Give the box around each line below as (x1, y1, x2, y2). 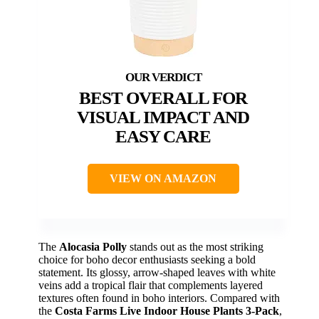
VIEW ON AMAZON (110, 172, 216, 185)
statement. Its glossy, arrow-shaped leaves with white (38, 266, 276, 279)
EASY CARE (115, 127, 211, 147)
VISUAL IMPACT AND (77, 108, 249, 127)
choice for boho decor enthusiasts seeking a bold (38, 253, 256, 266)
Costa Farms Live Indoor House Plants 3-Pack (55, 305, 279, 318)
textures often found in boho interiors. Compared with (38, 292, 280, 305)
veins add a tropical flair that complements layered (38, 279, 263, 292)
